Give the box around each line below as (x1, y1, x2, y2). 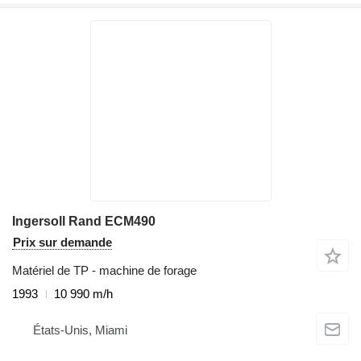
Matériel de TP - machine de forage (12, 263, 197, 278)
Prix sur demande (13, 235, 112, 250)
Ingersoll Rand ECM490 (12, 214, 156, 229)
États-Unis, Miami (33, 322, 127, 337)
